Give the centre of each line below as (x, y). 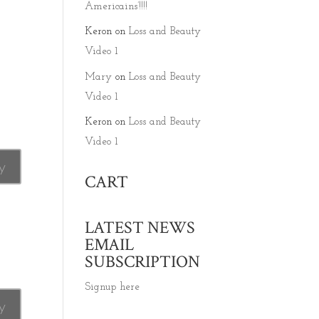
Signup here (113, 287)
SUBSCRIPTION (143, 262)
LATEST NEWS (140, 228)
